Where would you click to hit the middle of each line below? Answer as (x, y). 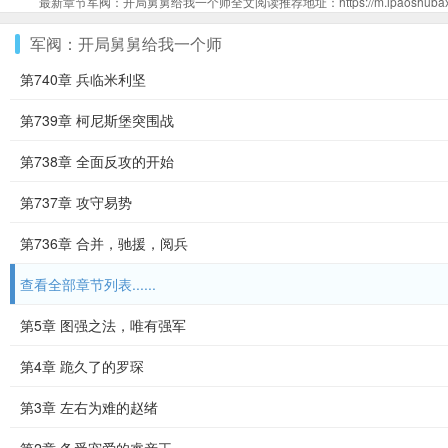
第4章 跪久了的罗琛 (82, 366)
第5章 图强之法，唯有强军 (103, 325)
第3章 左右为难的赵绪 (89, 407)
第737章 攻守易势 (76, 202)
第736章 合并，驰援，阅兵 (104, 243)
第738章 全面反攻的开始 (97, 161)
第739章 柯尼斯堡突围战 (97, 120)
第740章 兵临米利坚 (83, 79)
